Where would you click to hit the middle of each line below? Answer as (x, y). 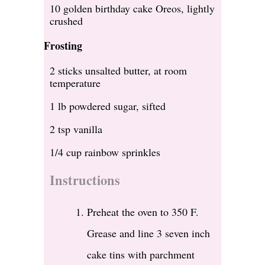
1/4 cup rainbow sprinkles (105, 152)
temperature (75, 83)
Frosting (63, 46)
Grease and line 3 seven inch (148, 233)
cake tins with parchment (141, 255)
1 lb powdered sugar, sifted (108, 106)
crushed (66, 21)
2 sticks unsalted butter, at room (118, 71)
